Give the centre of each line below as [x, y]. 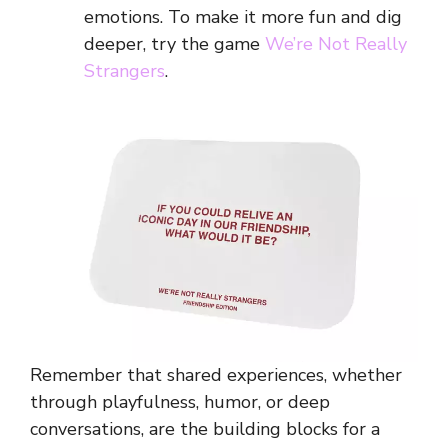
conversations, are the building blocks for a [205, 429]
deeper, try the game [174, 44]
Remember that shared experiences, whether [216, 375]
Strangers [124, 71]
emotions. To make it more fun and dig [243, 17]
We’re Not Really [336, 44]
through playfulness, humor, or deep [180, 402]
